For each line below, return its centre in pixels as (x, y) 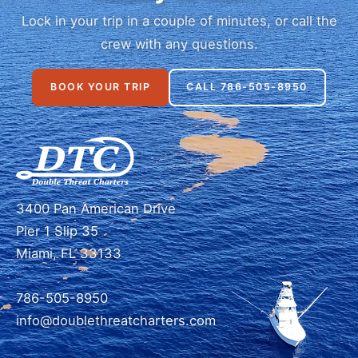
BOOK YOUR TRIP (101, 87)
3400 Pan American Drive (96, 208)
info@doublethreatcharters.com (116, 320)
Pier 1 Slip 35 (57, 231)
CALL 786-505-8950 (247, 87)
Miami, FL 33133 (69, 253)
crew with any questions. (179, 44)
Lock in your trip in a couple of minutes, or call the (179, 21)
